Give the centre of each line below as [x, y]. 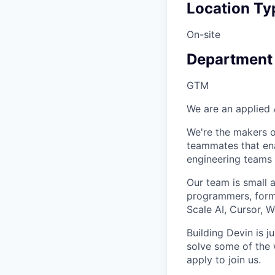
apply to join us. [224, 260]
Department [230, 60]
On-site [203, 34]
